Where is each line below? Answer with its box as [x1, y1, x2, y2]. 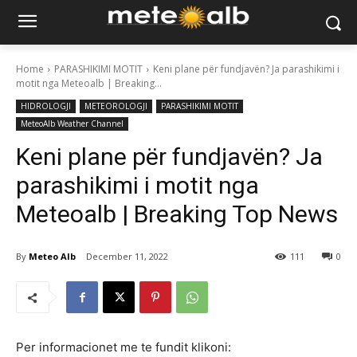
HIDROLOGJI [21, 100, 71, 112]
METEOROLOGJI [84, 100, 147, 112]
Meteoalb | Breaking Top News [16, 200, 338, 228]
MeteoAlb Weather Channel [21, 118, 124, 129]
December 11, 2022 [86, 250, 168, 263]
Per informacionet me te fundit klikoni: [16, 339, 231, 355]
